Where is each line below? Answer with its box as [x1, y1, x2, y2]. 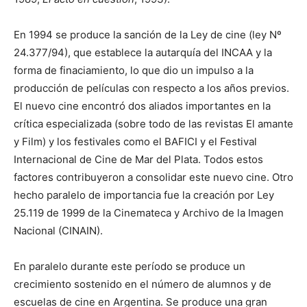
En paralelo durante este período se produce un [14, 259, 245, 273]
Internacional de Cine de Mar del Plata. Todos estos [14, 152, 263, 166]
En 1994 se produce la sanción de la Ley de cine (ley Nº [14, 27, 282, 41]
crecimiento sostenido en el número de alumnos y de [14, 277, 271, 291]
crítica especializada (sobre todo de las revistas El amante [14, 116, 293, 130]
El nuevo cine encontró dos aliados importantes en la [14, 99, 271, 112]
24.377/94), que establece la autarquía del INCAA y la [14, 45, 272, 59]
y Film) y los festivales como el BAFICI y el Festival [14, 134, 257, 148]
